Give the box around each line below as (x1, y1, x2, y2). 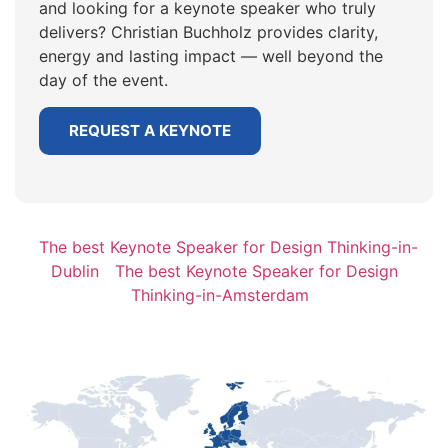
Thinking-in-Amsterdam (131, 285, 309, 306)
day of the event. (39, 70, 168, 91)
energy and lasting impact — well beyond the (39, 46, 383, 67)
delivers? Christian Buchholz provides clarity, (39, 22, 378, 43)
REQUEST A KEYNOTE (69, 120, 231, 140)
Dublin (50, 261, 99, 282)
